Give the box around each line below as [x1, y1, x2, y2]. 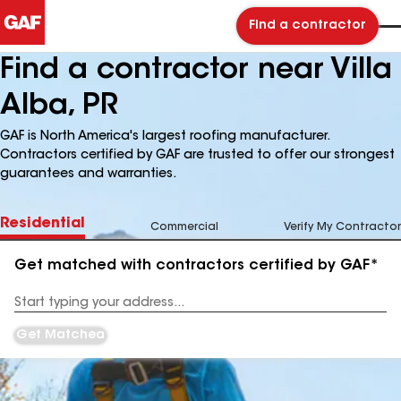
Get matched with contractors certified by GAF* [14, 259, 379, 273]
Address [14, 303, 60, 315]
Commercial [150, 222, 218, 233]
